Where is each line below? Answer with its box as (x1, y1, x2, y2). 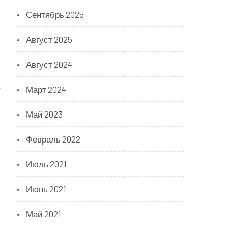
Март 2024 (26, 84, 66, 94)
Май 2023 (26, 109, 63, 119)
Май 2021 (26, 209, 61, 219)
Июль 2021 (26, 159, 67, 169)
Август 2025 (26, 34, 72, 44)
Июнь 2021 (26, 184, 66, 194)
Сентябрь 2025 (26, 9, 84, 19)
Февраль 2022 (26, 134, 80, 144)
